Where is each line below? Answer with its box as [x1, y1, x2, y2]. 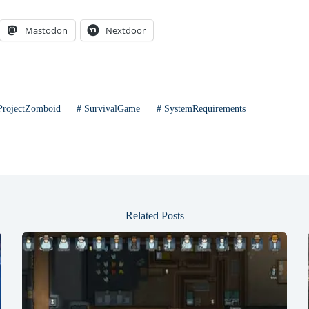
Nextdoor [106, 24, 146, 37]
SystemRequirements [161, 103, 246, 114]
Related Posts [125, 210, 184, 222]
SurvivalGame [81, 103, 141, 114]
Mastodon [25, 24, 68, 37]
